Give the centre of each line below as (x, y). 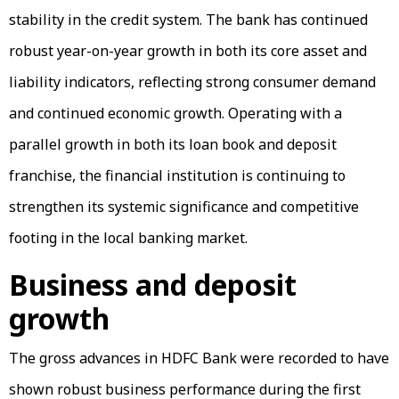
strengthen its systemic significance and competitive (184, 207)
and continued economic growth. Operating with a (175, 114)
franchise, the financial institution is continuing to (177, 176)
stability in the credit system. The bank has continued (188, 20)
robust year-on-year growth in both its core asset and (188, 51)
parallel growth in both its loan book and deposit (173, 145)
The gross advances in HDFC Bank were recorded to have (199, 358)
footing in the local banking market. (128, 238)
